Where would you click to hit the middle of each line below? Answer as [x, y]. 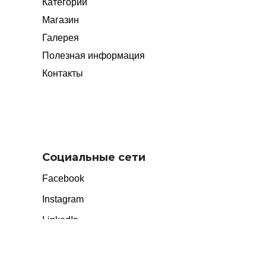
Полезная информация [93, 55]
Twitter [56, 240]
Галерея [60, 37]
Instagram [63, 199]
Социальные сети [94, 157]
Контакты [62, 73]
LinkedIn [60, 220]
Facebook [63, 178]
